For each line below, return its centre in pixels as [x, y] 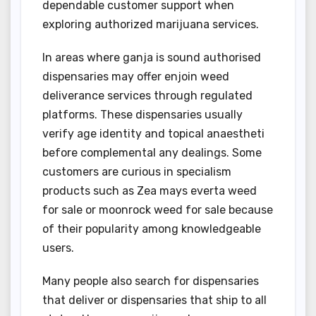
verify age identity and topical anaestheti [153, 134]
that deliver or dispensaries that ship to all [154, 300]
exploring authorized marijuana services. [151, 25]
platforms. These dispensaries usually [142, 115]
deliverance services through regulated [147, 96]
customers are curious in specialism [137, 172]
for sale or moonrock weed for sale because [158, 210]
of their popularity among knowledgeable [152, 229]
